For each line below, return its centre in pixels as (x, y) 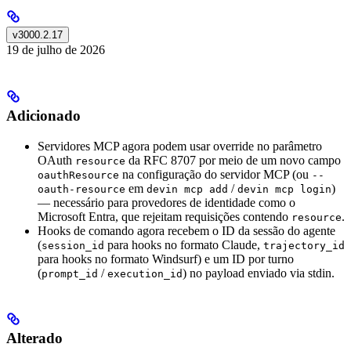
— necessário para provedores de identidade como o (166, 202)
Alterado (34, 338)
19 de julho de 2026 (56, 50)
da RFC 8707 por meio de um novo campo (233, 160)
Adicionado (43, 116)
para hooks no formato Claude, (184, 244)
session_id (73, 245)
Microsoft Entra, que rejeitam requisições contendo (165, 216)
